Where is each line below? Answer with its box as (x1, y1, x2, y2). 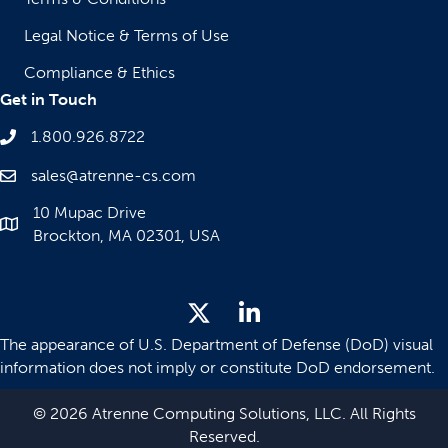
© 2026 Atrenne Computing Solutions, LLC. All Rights (32, 404, 416, 424)
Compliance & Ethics (24, 63, 175, 83)
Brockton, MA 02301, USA (33, 226, 220, 246)
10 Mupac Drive (33, 203, 146, 223)
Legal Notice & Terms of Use (24, 26, 229, 46)
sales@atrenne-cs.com (31, 166, 196, 186)
